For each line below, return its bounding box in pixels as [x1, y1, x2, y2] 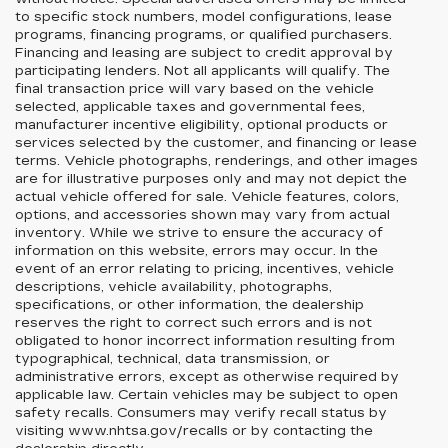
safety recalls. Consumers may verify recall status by [15, 405, 387, 421]
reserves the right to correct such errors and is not [15, 315, 372, 331]
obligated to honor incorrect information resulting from [15, 333, 395, 349]
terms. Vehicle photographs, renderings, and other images [15, 153, 418, 169]
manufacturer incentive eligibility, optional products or [15, 117, 388, 133]
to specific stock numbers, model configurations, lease [15, 9, 392, 25]
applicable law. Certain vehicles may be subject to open [15, 387, 398, 403]
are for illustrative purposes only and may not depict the [15, 171, 407, 187]
